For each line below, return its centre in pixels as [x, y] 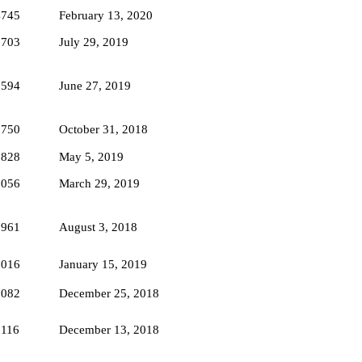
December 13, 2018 [109, 329]
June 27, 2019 [95, 85]
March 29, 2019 [99, 183]
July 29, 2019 [94, 42]
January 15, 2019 [103, 264]
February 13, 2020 [106, 15]
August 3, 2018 [98, 227]
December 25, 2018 [109, 293]
